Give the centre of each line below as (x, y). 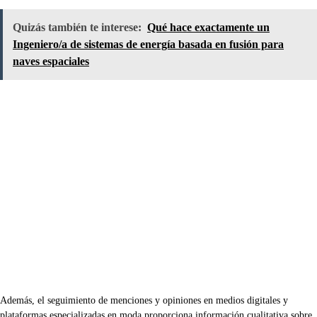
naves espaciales (51, 62)
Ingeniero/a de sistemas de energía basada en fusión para (148, 45)
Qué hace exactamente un (208, 28)
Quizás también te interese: (77, 28)
